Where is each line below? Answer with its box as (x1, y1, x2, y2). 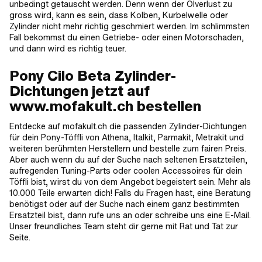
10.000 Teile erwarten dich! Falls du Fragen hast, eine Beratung (9, 187, 251, 199)
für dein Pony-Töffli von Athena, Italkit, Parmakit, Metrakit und (9, 131, 244, 143)
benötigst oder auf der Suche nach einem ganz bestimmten (9, 198, 239, 210)
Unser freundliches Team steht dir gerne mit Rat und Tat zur (9, 220, 238, 232)
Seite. (9, 231, 30, 243)
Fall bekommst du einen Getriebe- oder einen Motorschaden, (9, 31, 244, 43)
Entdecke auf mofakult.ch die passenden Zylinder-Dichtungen (9, 120, 247, 132)
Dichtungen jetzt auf (9, 81, 150, 101)
